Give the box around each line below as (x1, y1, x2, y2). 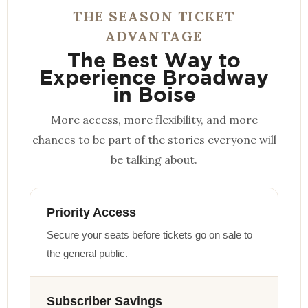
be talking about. (111, 152, 197, 166)
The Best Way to (67, 47, 241, 71)
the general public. (47, 247, 128, 259)
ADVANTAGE (105, 27, 203, 45)
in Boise (112, 82, 196, 106)
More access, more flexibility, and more (50, 112, 258, 126)
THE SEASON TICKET (73, 7, 235, 25)
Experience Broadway (39, 65, 269, 89)
